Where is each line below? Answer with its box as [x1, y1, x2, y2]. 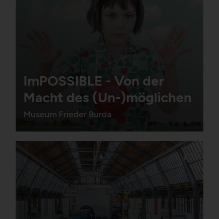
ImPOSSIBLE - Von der [23, 72, 164, 89]
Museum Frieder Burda [23, 109, 111, 120]
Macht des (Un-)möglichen [23, 89, 192, 106]
